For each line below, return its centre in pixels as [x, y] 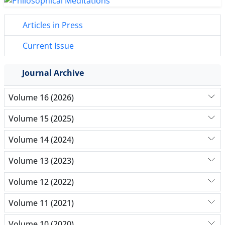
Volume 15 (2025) [41, 118]
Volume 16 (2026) [41, 97]
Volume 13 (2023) [41, 160]
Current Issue [47, 46]
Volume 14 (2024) [41, 139]
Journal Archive [53, 73]
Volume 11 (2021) [41, 203]
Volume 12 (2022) [41, 182]
